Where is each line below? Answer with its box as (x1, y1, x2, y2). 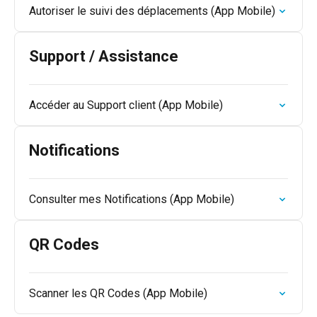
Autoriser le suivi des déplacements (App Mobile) (29, 4, 275, 18)
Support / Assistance (29, 47, 178, 65)
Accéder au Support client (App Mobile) (29, 98, 223, 112)
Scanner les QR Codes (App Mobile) (29, 287, 207, 300)
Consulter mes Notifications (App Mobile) (29, 192, 234, 206)
